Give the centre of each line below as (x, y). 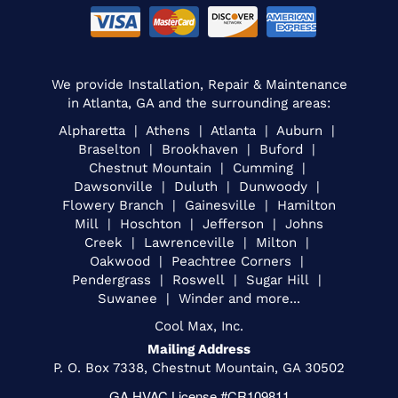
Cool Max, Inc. (199, 326)
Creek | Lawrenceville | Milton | (199, 242)
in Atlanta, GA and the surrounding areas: (199, 103)
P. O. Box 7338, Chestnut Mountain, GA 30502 (199, 367)
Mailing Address (199, 349)
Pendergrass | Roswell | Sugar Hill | (199, 279)
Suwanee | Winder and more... (199, 298)
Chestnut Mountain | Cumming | (199, 167)
